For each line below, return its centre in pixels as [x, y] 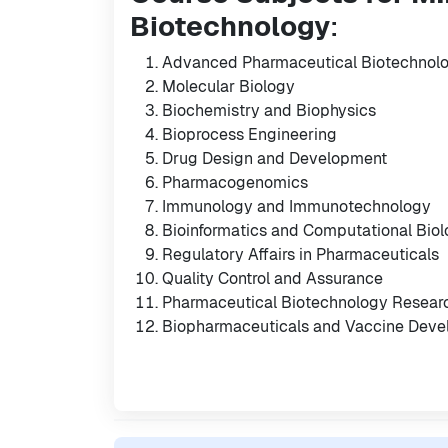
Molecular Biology [228, 86]
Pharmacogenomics [235, 182]
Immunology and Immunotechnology [296, 206]
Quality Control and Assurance [272, 278]
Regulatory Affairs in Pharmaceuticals [300, 254]
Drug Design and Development [274, 158]
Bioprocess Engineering [249, 134]
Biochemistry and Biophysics [269, 110]
